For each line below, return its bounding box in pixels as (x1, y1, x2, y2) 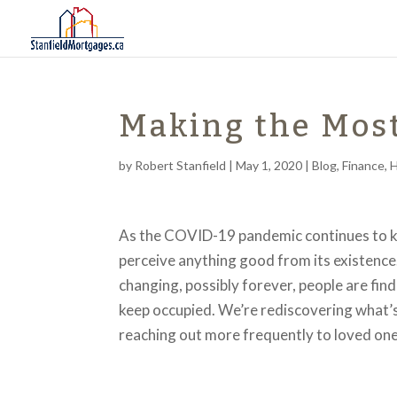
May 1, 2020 (236, 158, 303, 173)
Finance (342, 158, 385, 173)
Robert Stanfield (135, 158, 227, 173)
